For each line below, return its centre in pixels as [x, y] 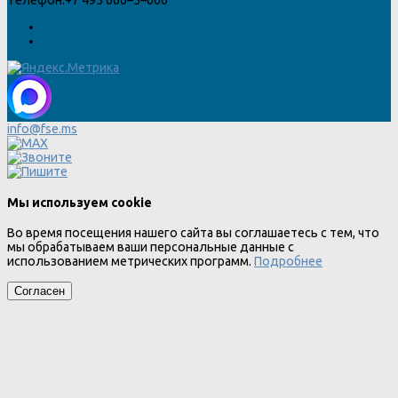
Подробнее [288, 262]
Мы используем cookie [80, 202]
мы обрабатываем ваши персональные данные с [151, 247]
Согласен [40, 291]
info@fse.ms [42, 128]
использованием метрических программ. [131, 262]
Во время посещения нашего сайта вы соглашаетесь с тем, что [193, 233]
